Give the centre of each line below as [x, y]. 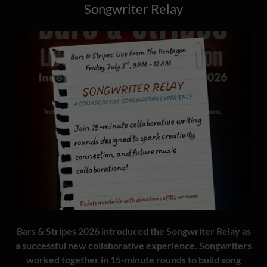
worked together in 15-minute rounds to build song [133, 260]
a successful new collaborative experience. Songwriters [133, 246]
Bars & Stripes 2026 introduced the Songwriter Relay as [133, 231]
